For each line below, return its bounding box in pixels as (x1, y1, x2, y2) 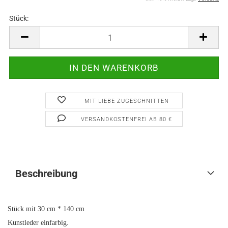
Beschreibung (15, 167, 77, 180)
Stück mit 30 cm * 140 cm (8, 205, 84, 213)
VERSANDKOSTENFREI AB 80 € (81, 116, 173, 123)
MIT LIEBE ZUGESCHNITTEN (84, 98, 169, 104)
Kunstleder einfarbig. (8, 219, 69, 226)
